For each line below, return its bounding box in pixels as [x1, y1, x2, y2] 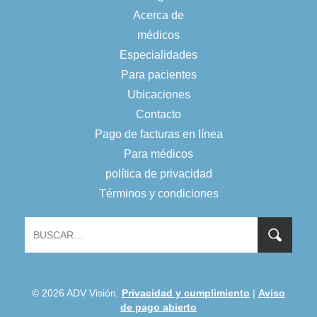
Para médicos [124, 148, 193, 161]
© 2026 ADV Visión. [32, 287, 122, 299]
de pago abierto [120, 301, 197, 313]
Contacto [136, 108, 181, 121]
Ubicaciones [127, 88, 190, 101]
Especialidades [120, 49, 197, 62]
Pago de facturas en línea [94, 128, 223, 141]
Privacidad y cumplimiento [122, 287, 250, 299]
